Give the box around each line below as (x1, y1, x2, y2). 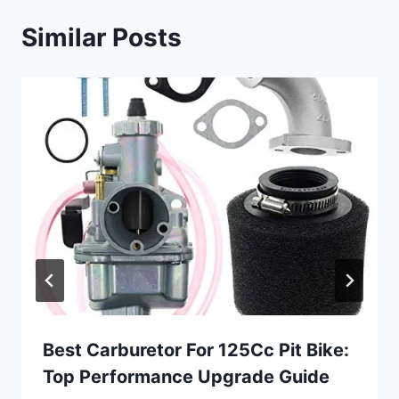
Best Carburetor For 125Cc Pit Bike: (43, 338, 349, 361)
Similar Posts (21, 22, 182, 53)
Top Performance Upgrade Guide (43, 365, 330, 387)
